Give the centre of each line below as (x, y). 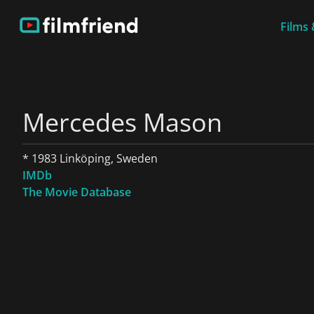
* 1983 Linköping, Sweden (90, 158)
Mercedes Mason (122, 122)
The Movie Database (77, 192)
